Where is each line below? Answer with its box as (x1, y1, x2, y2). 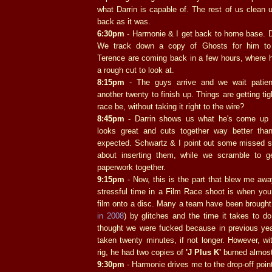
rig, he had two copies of (97, 247, 186, 257)
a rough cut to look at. (97, 65, 174, 75)
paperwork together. (97, 162, 166, 172)
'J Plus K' (186, 247, 221, 257)
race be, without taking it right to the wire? (97, 101, 244, 111)
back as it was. (97, 16, 151, 26)
